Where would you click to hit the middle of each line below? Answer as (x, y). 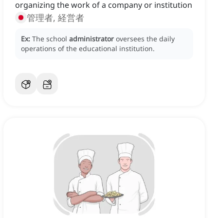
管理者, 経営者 (55, 18)
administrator (91, 39)
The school (51, 39)
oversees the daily (145, 39)
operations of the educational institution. (88, 49)
